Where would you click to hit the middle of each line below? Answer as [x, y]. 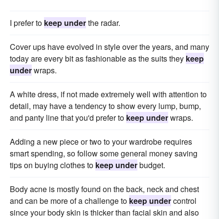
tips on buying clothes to [53, 165]
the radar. [103, 23]
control [184, 201]
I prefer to [27, 23]
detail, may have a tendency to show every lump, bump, [105, 106]
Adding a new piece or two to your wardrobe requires [101, 142]
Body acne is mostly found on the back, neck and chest [104, 189]
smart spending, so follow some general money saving [104, 153]
